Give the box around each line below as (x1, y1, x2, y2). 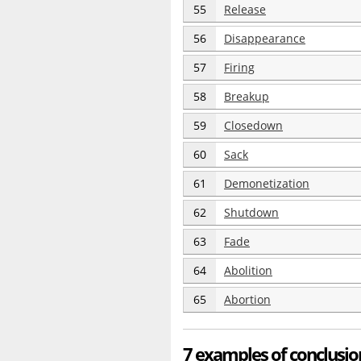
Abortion (224, 292, 271, 307)
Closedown (224, 118, 283, 133)
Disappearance (224, 31, 305, 46)
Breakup (224, 89, 269, 104)
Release (224, 2, 266, 17)
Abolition (224, 263, 272, 278)
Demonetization (224, 176, 309, 191)
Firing (224, 60, 255, 75)
